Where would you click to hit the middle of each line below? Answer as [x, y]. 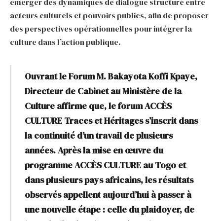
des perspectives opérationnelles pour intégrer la [101, 28]
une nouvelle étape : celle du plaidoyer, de [109, 210]
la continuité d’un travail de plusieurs [98, 136]
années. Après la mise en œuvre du [94, 151]
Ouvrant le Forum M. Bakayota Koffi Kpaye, [111, 77]
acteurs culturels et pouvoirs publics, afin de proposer [109, 15]
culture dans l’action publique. [65, 42]
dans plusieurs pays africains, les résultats [109, 180]
